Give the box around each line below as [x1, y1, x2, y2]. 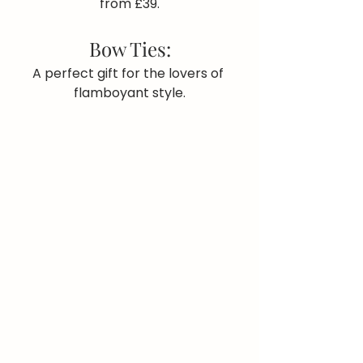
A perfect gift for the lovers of [32, 64, 227, 83]
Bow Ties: [88, 36, 171, 62]
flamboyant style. [74, 83, 186, 103]
